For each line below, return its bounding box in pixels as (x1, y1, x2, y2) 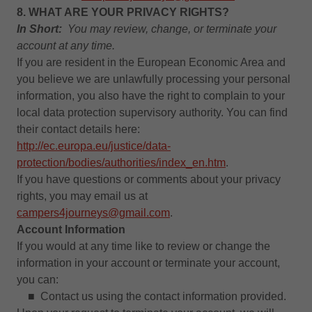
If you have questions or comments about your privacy (17, 173, 281, 185)
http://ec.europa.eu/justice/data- (17, 140, 171, 152)
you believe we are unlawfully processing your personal (17, 73, 290, 85)
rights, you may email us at (17, 190, 148, 202)
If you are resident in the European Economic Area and (17, 56, 286, 68)
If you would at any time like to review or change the (17, 240, 270, 252)
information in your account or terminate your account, (17, 257, 280, 269)
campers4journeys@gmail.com (17, 207, 170, 219)
